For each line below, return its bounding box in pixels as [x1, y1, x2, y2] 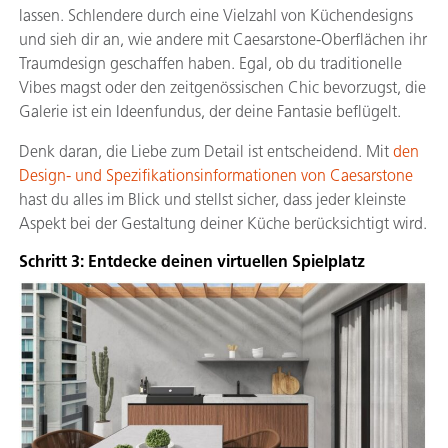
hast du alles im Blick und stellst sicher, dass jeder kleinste [19, 190, 406, 209]
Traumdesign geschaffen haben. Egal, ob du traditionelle [19, 54, 402, 73]
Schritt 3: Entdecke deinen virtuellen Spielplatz [19, 252, 365, 271]
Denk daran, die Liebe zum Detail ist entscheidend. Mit [19, 142, 393, 161]
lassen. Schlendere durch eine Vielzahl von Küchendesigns [19, 6, 413, 25]
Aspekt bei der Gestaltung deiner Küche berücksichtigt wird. [19, 214, 427, 233]
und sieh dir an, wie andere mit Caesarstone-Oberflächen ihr [19, 30, 427, 49]
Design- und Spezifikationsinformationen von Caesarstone [19, 166, 413, 185]
